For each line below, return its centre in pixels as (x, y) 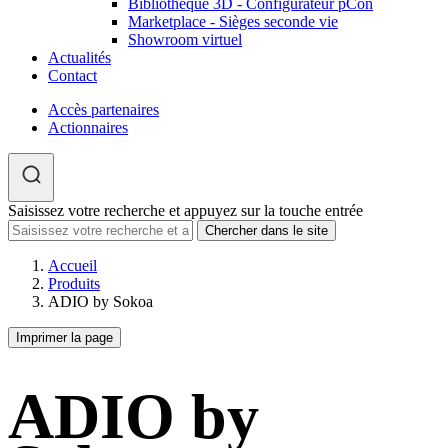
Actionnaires (88, 127)
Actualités (79, 57)
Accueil (72, 265)
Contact (72, 75)
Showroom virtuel (185, 39)
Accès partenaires (103, 109)
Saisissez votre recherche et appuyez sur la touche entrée (185, 210)
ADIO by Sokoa (100, 301)
